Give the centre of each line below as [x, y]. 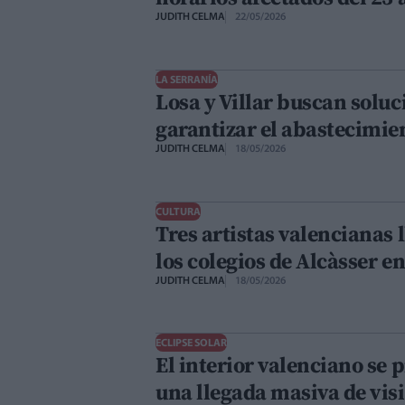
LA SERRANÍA [187, 80]
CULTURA [178, 212]
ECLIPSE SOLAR [191, 344]
